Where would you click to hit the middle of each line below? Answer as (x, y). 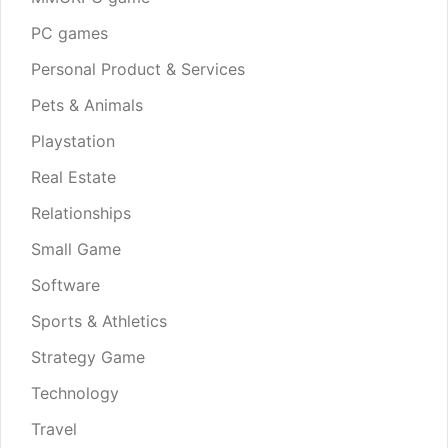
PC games (69, 33)
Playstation (73, 141)
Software (65, 285)
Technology (75, 393)
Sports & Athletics (99, 321)
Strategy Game (88, 357)
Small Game (76, 249)
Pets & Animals (87, 105)
